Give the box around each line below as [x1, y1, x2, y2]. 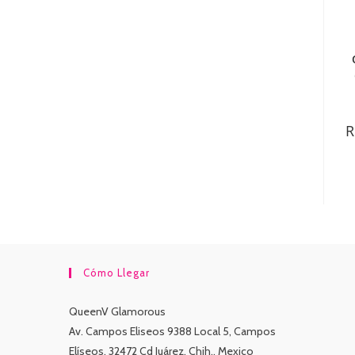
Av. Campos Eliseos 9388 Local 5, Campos [69, 323, 276, 338]
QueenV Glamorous [69, 303, 166, 319]
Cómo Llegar [83, 265, 150, 279]
